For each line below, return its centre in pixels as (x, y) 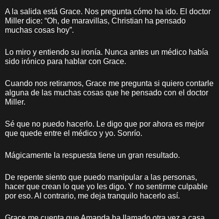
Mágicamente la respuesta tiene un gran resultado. (92, 155)
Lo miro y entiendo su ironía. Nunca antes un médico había (107, 52)
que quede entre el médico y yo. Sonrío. (74, 133)
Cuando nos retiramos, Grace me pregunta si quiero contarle (109, 83)
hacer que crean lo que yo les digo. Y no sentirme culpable (106, 186)
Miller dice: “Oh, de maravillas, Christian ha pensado (95, 21)
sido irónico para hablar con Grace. (66, 61)
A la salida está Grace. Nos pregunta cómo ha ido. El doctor (108, 11)
